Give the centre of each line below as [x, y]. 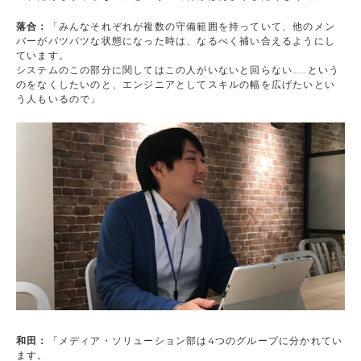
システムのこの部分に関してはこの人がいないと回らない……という [178, 70]
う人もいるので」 [59, 99]
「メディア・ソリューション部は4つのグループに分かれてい [195, 340]
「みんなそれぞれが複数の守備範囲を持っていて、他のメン [192, 27]
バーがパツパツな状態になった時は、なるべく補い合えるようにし [176, 41]
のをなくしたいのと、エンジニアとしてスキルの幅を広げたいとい [176, 85]
